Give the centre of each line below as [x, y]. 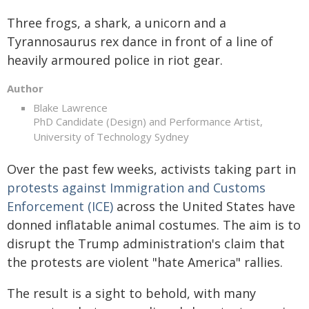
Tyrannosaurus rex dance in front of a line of [140, 41]
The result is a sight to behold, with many [131, 293]
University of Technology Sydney [111, 137]
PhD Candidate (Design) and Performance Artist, [148, 121]
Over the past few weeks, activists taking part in [151, 169]
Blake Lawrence [70, 108]
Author [25, 88]
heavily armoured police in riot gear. [115, 60]
